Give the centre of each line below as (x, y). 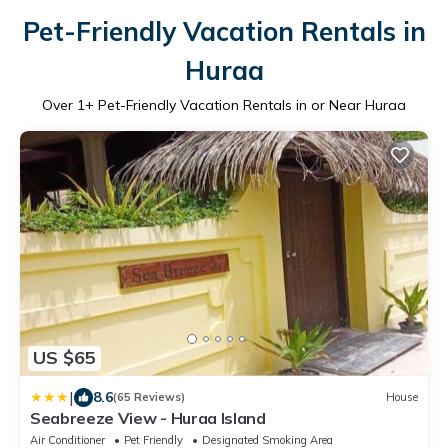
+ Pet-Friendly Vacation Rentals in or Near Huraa (245, 104)
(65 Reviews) (149, 397)
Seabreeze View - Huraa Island (148, 417)
